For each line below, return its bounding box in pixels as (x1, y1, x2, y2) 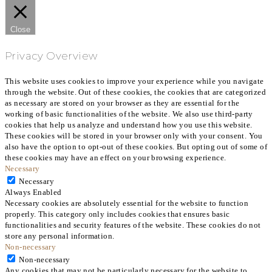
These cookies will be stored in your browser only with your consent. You (5, 131, 263, 141)
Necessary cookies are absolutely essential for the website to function (5, 199, 248, 208)
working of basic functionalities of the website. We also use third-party (5, 109, 253, 119)
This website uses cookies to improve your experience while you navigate (5, 76, 264, 86)
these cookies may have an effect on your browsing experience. (5, 153, 226, 163)
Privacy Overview (5, 49, 98, 62)
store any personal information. (5, 231, 115, 241)
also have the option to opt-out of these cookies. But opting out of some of (5, 142, 267, 152)
